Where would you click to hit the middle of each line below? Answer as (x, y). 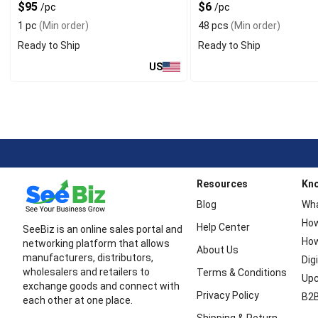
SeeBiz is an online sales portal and (103, 229)
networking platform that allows (96, 243)
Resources (222, 184)
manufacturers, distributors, (88, 258)
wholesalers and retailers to (86, 272)
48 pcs (214, 26)
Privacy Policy (227, 295)
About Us (217, 250)
